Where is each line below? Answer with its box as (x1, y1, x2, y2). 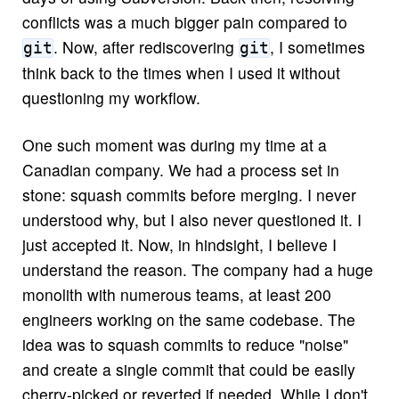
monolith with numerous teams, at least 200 (21, 283, 331, 306)
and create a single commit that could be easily (21, 358, 355, 381)
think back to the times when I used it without (21, 61, 340, 85)
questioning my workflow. (21, 86, 200, 110)
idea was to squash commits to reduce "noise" (21, 333, 348, 356)
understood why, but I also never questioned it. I (21, 208, 362, 232)
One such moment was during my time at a (21, 134, 327, 157)
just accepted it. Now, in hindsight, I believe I (21, 233, 337, 256)
